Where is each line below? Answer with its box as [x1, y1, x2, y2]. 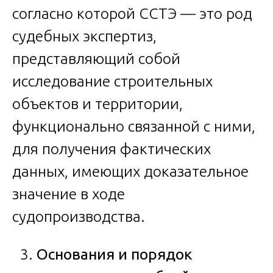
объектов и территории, [12, 95, 183, 113]
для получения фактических [12, 140, 211, 158]
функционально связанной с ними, [12, 118, 255, 135]
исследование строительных [12, 73, 213, 90]
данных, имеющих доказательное [12, 163, 249, 180]
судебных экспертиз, [12, 27, 157, 45]
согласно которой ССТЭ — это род [12, 5, 252, 23]
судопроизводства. [12, 208, 145, 225]
